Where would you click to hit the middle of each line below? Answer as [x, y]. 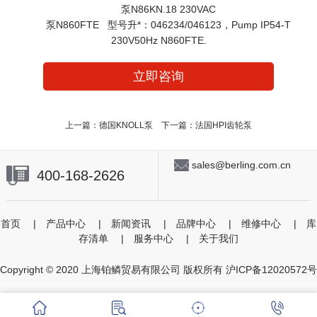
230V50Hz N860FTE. [158, 41]
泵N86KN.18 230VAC [158, 10]
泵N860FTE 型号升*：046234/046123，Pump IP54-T [158, 25]
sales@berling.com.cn [241, 165]
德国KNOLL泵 [126, 126]
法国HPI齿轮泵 [223, 126]
